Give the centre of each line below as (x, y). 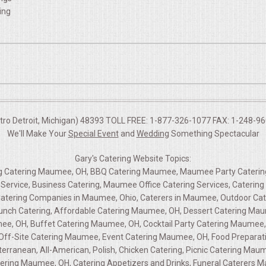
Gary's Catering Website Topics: (133, 159)
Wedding (153, 134)
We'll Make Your (37, 134)
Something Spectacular (214, 134)
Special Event (93, 134)
